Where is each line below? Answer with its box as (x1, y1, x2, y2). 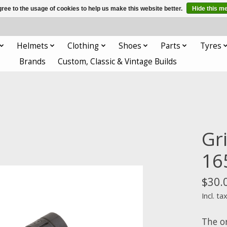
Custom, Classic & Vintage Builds (58, 56, 177, 67)
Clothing (67, 40, 99, 51)
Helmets (16, 40, 48, 51)
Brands (19, 56, 46, 67)
